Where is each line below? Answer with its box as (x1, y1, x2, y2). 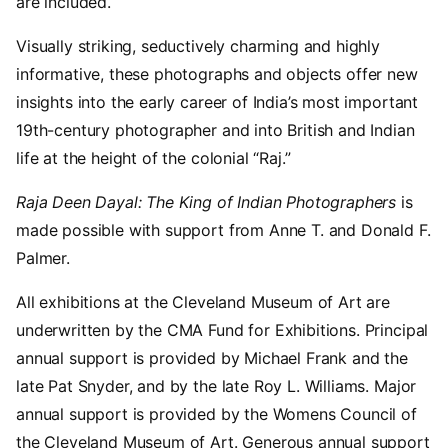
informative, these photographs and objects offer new (16, 64, 418, 85)
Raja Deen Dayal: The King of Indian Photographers (16, 192, 397, 213)
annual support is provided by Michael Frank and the (16, 348, 408, 369)
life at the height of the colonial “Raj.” (16, 148, 291, 169)
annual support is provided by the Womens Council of (16, 404, 417, 425)
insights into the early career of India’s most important (16, 92, 419, 113)
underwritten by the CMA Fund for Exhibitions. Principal (16, 320, 429, 341)
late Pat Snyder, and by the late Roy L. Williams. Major (16, 376, 417, 397)
